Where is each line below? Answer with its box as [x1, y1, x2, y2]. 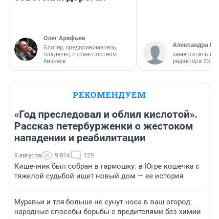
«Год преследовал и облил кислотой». [14, 109, 197, 121]
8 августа [14, 152, 41, 159]
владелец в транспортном [44, 51, 117, 58]
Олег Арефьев [44, 34, 85, 42]
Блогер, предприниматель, [44, 44, 117, 51]
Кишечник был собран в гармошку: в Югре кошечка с [14, 162, 199, 171]
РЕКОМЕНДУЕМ [73, 89, 146, 101]
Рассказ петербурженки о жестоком [14, 120, 193, 132]
